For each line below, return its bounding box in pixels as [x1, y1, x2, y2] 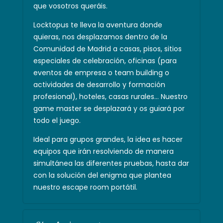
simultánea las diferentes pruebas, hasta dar [33, 158, 189, 168]
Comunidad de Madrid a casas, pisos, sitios [33, 43, 182, 54]
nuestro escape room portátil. [33, 182, 137, 192]
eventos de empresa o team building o [33, 67, 169, 78]
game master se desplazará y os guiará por [33, 103, 185, 113]
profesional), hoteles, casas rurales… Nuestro [33, 91, 188, 102]
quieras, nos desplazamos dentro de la [33, 31, 167, 42]
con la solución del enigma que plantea [33, 170, 171, 180]
